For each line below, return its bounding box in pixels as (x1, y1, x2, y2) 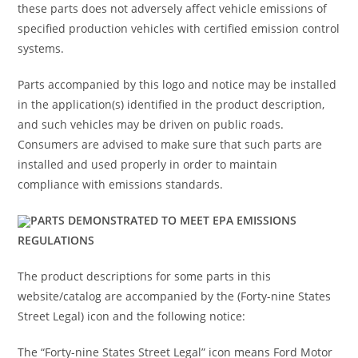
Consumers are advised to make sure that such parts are (18, 136, 323, 152)
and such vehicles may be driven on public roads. (18, 116, 284, 132)
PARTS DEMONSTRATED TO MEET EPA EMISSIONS (30, 212, 297, 228)
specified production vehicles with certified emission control (18, 20, 340, 36)
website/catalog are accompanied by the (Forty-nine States (18, 288, 332, 304)
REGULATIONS (18, 232, 95, 248)
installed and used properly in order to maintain (18, 156, 278, 172)
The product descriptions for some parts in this (18, 268, 272, 284)
